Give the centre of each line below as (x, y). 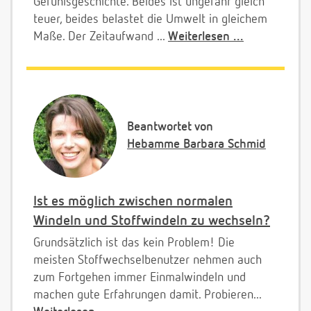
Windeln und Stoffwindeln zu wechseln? (152, 220)
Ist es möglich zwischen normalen (133, 201)
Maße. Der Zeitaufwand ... (101, 36)
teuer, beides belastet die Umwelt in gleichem (150, 19)
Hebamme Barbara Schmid (196, 144)
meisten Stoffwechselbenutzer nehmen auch (148, 260)
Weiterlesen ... (206, 36)
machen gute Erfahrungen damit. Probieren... (147, 295)
